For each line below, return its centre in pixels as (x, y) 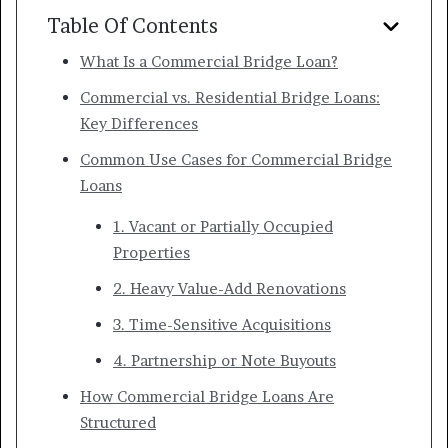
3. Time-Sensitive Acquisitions (222, 325)
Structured (118, 423)
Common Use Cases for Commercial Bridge (236, 160)
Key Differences (139, 124)
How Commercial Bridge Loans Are (207, 397)
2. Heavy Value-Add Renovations (229, 289)
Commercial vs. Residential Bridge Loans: (230, 98)
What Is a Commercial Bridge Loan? (209, 62)
